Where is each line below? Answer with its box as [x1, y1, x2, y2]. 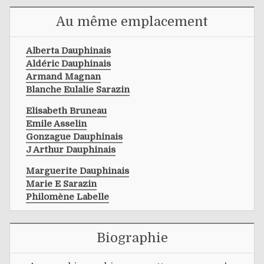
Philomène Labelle [26, 191, 109, 202]
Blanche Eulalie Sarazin [26, 84, 130, 95]
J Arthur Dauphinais [26, 144, 115, 155]
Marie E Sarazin [26, 178, 97, 189]
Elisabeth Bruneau [26, 105, 107, 116]
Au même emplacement [56, 14, 208, 29]
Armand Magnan [26, 71, 101, 82]
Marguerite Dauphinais [26, 165, 129, 176]
